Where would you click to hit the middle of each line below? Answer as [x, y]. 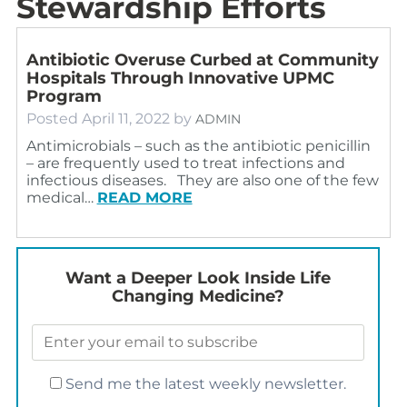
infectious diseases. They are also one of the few [202, 180]
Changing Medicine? [198, 296]
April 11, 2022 [125, 118]
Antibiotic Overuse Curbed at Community [202, 60]
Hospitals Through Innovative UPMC [180, 78]
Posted [54, 118]
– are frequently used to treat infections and [185, 163]
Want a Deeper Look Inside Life [198, 278]
